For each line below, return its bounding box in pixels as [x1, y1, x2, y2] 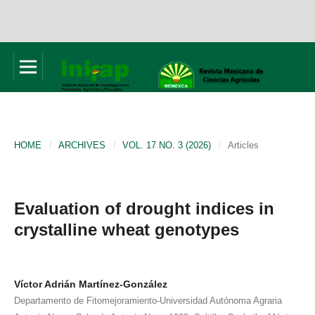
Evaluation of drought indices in [14, 198, 274, 218]
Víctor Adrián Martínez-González [14, 278, 167, 290]
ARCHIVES [58, 139, 105, 150]
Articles [228, 139, 259, 150]
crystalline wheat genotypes [14, 219, 239, 239]
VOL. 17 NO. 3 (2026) [122, 139, 211, 150]
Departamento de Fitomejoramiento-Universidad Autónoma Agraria [14, 295, 282, 306]
